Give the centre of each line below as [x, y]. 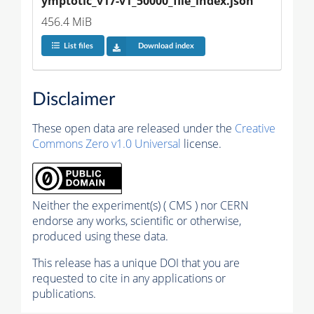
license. [201, 144]
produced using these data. [100, 237]
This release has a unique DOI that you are [136, 263]
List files [78, 46]
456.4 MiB [67, 21]
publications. [64, 294]
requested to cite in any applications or [129, 279]
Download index [166, 46]
